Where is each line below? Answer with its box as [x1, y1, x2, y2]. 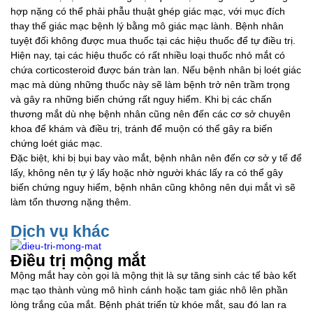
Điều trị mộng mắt [10, 252, 146, 270]
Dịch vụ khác [10, 223, 110, 240]
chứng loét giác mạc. [10, 138, 103, 149]
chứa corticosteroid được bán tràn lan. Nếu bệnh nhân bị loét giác [10, 64, 301, 75]
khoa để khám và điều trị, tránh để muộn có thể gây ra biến [10, 123, 272, 134]
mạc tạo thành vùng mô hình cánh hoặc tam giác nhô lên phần [10, 284, 288, 296]
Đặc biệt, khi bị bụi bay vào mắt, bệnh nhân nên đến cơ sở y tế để [10, 152, 302, 163]
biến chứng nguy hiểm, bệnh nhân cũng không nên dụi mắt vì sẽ [10, 182, 296, 193]
